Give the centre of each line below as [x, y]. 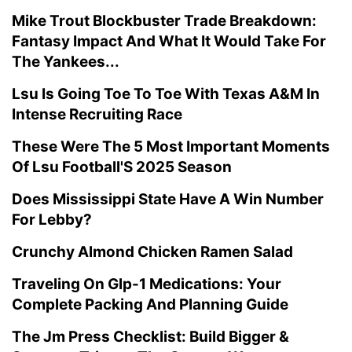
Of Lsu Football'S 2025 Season [122, 167]
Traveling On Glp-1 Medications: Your [147, 284]
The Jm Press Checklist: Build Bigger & [150, 337]
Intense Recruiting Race [97, 114]
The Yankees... [66, 62]
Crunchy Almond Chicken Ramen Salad [152, 252]
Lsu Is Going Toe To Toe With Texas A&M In [166, 94]
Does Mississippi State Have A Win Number [168, 199]
